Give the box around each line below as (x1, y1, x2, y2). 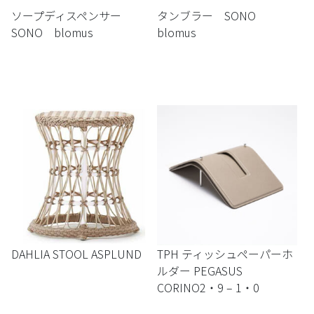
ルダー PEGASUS (157, 261, 254, 279)
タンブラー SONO (157, 6, 267, 24)
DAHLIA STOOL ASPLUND (11, 245, 142, 262)
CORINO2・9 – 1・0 (157, 278, 259, 296)
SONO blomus (11, 23, 93, 41)
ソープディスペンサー (11, 6, 132, 24)
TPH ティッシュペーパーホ (157, 245, 293, 262)
